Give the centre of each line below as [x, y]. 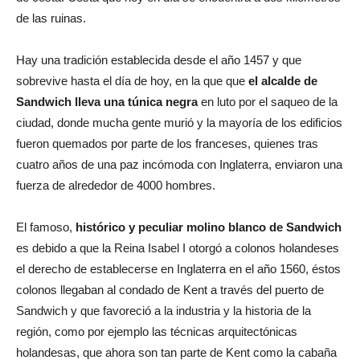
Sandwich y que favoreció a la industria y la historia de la [164, 310]
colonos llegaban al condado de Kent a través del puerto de [170, 289]
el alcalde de [283, 80]
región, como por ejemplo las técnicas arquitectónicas [157, 331]
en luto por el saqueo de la [268, 101]
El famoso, [46, 227]
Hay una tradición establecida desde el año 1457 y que [159, 59]
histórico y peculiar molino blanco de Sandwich [209, 227]
